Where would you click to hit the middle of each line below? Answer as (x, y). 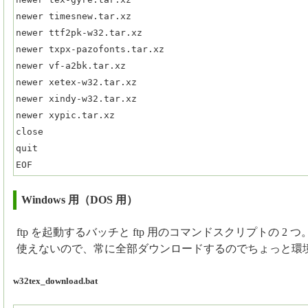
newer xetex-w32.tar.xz (76, 82)
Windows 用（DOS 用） (79, 200)
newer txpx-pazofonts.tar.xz (90, 49)
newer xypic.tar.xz (65, 115)
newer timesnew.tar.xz (74, 16)
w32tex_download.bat (55, 280)
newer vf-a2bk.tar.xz (71, 65)
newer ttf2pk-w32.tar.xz (79, 32)
